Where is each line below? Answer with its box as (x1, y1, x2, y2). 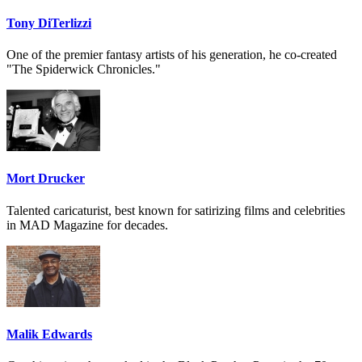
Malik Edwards (6, 327, 92, 342)
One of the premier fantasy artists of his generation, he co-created (6, 48, 337, 62)
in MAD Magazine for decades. (6, 217, 168, 232)
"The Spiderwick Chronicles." (6, 62, 161, 77)
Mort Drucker (6, 171, 85, 186)
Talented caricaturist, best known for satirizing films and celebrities (6, 203, 345, 217)
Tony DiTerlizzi (6, 15, 91, 30)
